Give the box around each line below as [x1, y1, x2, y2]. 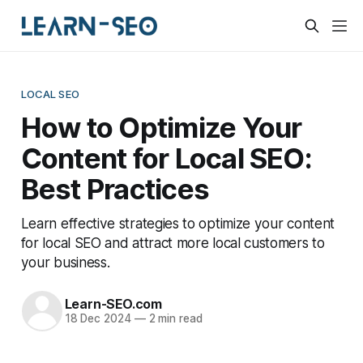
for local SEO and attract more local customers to [20, 233, 325, 251]
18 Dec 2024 [64, 312, 131, 326]
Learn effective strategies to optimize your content [20, 214, 335, 232]
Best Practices [20, 171, 210, 206]
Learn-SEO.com [64, 296, 162, 313]
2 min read [145, 312, 203, 326]
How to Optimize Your [20, 109, 302, 144]
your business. [20, 253, 110, 271]
